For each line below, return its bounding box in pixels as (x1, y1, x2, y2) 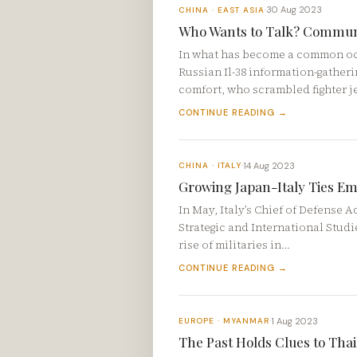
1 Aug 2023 (271, 315, 318, 327)
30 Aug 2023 (266, 4, 322, 16)
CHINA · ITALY (178, 160, 241, 171)
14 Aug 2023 (243, 159, 295, 171)
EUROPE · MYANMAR (178, 316, 269, 327)
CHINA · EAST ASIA (178, 4, 265, 15)
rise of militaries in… (178, 237, 290, 253)
